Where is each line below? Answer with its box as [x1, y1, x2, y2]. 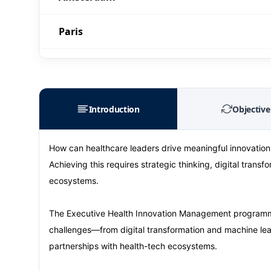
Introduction [88, 103, 140, 115]
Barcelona [59, 128, 108, 142]
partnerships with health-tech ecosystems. [49, 241, 217, 251]
